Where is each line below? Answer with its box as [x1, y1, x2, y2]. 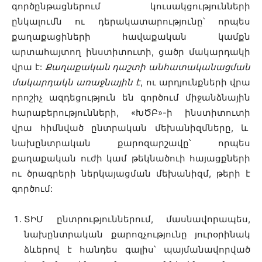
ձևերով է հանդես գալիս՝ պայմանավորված [24, 244, 250, 255]
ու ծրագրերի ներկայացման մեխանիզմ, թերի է [12, 168, 250, 179]
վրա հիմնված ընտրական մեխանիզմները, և [12, 122, 250, 133]
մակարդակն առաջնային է [12, 77, 141, 88]
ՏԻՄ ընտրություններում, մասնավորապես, [24, 213, 250, 225]
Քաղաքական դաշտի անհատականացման [42, 61, 250, 73]
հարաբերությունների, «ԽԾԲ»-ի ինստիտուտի [12, 107, 250, 118]
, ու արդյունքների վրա [140, 77, 251, 88]
